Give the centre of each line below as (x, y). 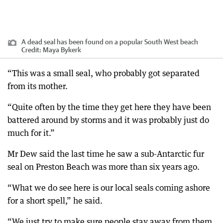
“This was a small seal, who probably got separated (104, 73)
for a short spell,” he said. (55, 201)
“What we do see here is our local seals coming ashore (109, 188)
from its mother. (38, 86)
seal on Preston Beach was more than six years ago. (104, 167)
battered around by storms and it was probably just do (108, 120)
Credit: (32, 50)
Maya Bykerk (62, 50)
